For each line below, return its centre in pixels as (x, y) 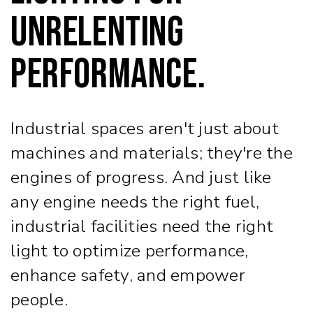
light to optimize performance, (130, 250)
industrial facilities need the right (142, 226)
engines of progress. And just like (141, 177)
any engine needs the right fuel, (135, 202)
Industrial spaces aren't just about (145, 128)
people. (39, 299)
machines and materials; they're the (152, 153)
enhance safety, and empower (128, 275)
